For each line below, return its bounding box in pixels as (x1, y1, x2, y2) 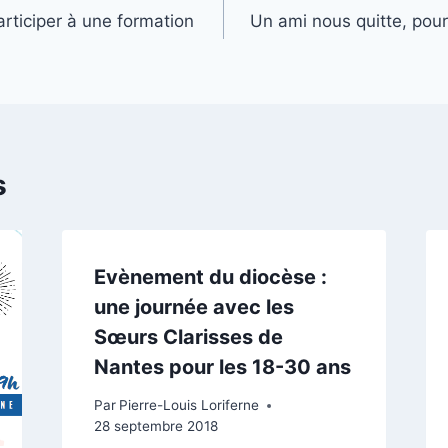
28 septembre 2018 (93, 418, 218, 435)
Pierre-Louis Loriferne (118, 397, 259, 414)
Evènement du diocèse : (93, 264, 327, 289)
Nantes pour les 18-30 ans (93, 354, 351, 379)
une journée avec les (93, 294, 294, 319)
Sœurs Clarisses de (93, 324, 283, 349)
